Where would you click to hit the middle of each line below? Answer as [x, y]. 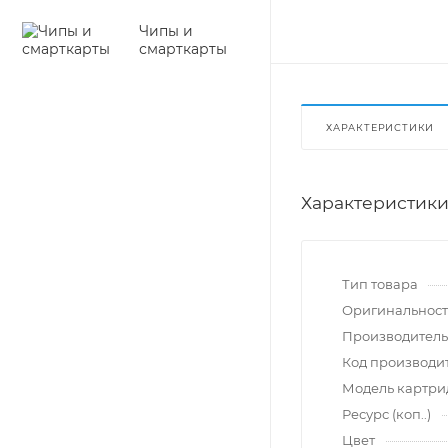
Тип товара [380, 284]
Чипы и [166, 31]
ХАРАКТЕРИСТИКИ [380, 128]
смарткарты [183, 49]
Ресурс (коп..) [386, 414]
